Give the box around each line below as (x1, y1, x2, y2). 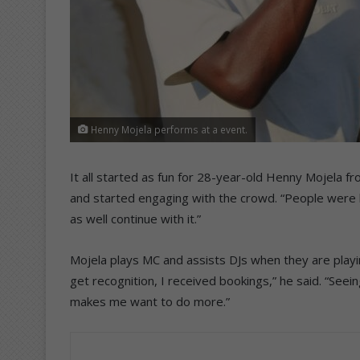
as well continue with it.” (70, 210, 201, 227)
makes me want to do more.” (70, 292, 230, 309)
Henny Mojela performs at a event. (88, 122, 247, 136)
